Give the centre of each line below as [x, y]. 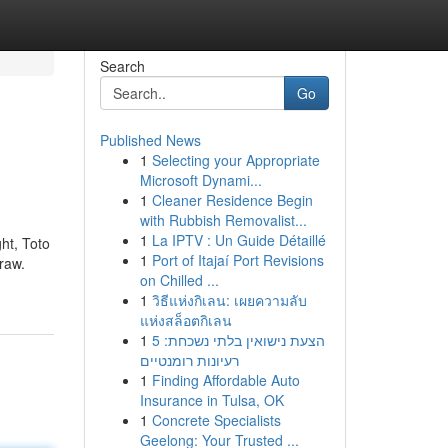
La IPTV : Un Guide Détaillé [238, 240]
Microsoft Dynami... [200, 180]
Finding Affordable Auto [225, 380]
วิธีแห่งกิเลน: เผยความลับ [229, 300]
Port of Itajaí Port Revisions [237, 260]
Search [122, 66]
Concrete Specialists [216, 420]
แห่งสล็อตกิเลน [185, 320]
